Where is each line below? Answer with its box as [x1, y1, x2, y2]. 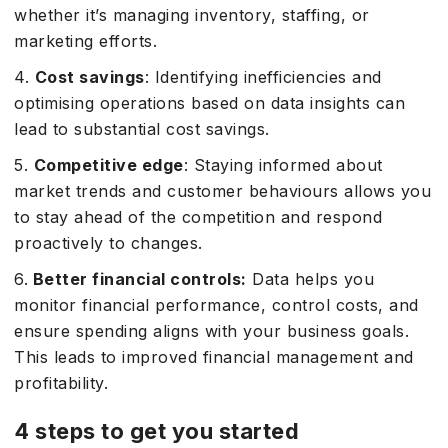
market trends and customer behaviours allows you [14, 181, 431, 201]
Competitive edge [33, 155, 184, 175]
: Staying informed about [183, 155, 383, 175]
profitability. [14, 373, 108, 393]
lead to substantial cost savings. [14, 119, 270, 139]
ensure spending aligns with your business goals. [14, 321, 409, 341]
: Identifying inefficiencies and [144, 67, 382, 87]
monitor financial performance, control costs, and [14, 295, 419, 315]
